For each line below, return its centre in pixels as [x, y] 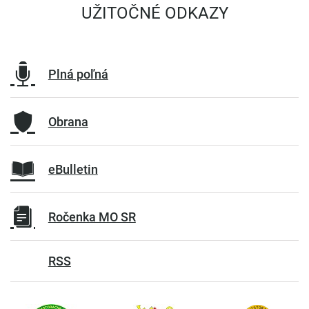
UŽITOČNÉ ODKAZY [154, 13]
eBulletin [73, 169]
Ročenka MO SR [92, 217]
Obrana [68, 121]
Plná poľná [78, 74]
